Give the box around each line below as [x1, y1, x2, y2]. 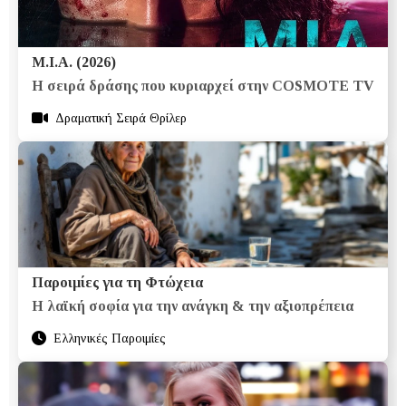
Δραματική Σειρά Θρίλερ [55, 111, 187, 125]
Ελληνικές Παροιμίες [53, 331, 166, 345]
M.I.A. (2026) [32, 53, 116, 70]
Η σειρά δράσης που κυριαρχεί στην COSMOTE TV [32, 77, 374, 93]
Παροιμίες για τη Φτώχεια [32, 274, 203, 290]
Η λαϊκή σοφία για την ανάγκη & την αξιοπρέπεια [32, 297, 353, 314]
